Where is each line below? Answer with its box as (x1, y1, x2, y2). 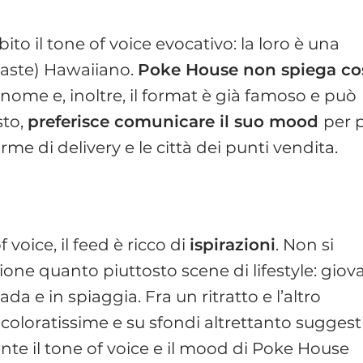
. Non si (275, 234, 335, 254)
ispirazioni (190, 234, 276, 254)
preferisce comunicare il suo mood (28, 111, 324, 131)
